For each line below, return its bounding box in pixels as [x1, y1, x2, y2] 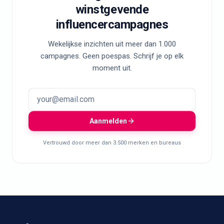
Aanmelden [89, 116, 127, 125]
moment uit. [92, 63, 132, 72]
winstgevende [75, 2, 149, 16]
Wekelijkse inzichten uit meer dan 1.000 [48, 39, 176, 48]
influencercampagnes [55, 17, 168, 31]
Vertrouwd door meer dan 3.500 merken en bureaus [43, 139, 181, 146]
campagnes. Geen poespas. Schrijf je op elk [40, 51, 183, 60]
